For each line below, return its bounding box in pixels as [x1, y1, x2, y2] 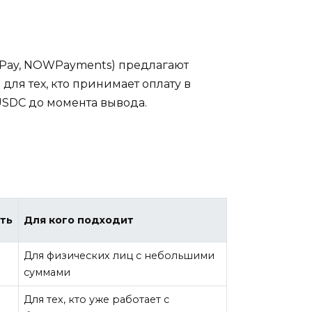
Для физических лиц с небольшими [24, 249, 215, 263]
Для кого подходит [24, 214, 134, 227]
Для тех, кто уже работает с [24, 293, 170, 306]
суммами [24, 266, 71, 279]
